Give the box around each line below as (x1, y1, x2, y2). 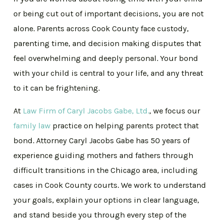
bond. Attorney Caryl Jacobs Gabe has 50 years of (13, 136, 190, 146)
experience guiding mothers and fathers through (13, 151, 194, 161)
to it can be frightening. (13, 83, 100, 93)
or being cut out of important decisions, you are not (13, 8, 204, 18)
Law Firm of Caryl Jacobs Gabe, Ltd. (23, 106, 150, 116)
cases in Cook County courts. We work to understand (13, 180, 207, 190)
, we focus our (149, 106, 201, 116)
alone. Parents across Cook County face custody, (13, 23, 189, 33)
